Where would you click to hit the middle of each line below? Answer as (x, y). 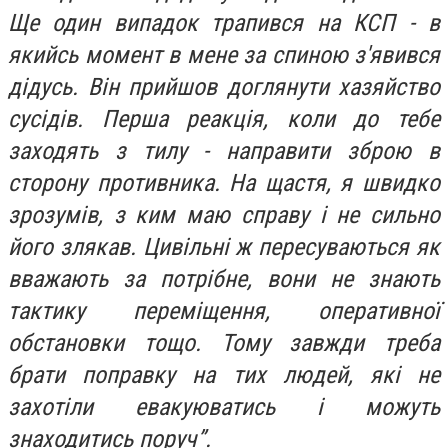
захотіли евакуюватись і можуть (224, 406)
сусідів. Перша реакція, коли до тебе (224, 118)
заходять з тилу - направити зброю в (224, 150)
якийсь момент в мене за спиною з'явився (224, 54)
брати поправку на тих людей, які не (224, 374)
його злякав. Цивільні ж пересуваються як (224, 246)
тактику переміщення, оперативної (224, 310)
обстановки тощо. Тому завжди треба (224, 342)
